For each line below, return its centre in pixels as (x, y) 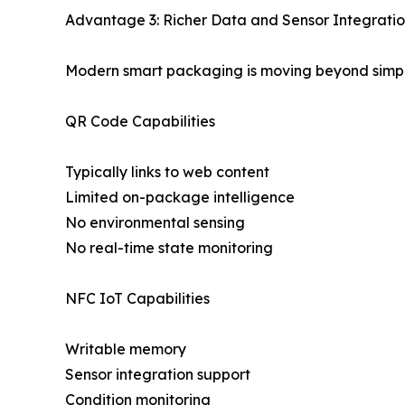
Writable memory (126, 348)
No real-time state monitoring (169, 247)
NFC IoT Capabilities (137, 298)
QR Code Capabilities (140, 121)
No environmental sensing (155, 222)
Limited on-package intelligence (180, 197)
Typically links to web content (167, 171)
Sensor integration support (158, 374)
